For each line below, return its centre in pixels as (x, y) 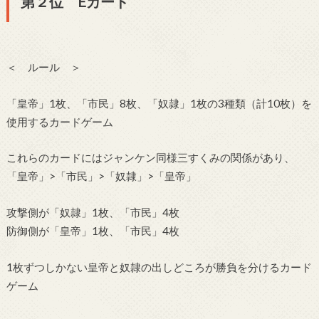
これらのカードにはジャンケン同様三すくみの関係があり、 (150, 158)
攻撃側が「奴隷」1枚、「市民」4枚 (93, 213)
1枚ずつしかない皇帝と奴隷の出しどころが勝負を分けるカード (159, 267)
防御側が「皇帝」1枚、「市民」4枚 (93, 231)
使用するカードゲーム (59, 121)
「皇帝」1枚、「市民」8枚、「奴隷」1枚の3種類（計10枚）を (159, 103)
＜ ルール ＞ (43, 67)
